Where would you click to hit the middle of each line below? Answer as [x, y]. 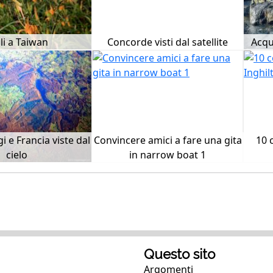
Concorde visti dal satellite [168, 42]
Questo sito [179, 254]
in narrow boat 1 [168, 155]
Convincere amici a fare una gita [168, 140]
